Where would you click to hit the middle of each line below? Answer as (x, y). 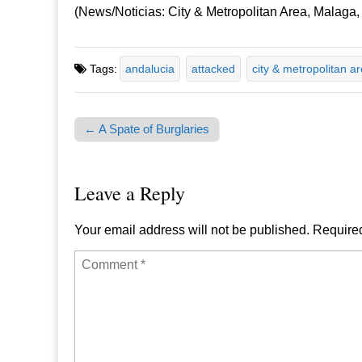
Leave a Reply (130, 194)
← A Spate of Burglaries (147, 129)
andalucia (150, 69)
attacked (213, 69)
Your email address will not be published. (192, 230)
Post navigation (119, 145)
